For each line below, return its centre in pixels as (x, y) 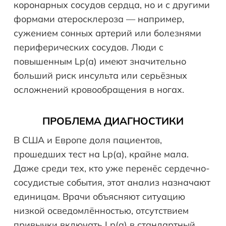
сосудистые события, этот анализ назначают (112, 183)
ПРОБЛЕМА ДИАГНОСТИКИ (113, 121)
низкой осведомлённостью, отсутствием (101, 211)
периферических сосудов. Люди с (89, 47)
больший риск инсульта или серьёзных (100, 76)
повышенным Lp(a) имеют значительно (100, 62)
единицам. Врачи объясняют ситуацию (99, 197)
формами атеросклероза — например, (99, 19)
